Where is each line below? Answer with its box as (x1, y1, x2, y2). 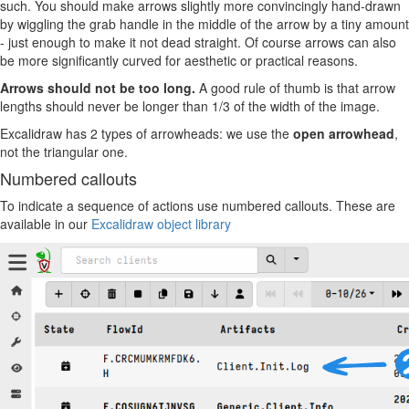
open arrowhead (293, 124, 394, 142)
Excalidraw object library (91, 215, 231, 233)
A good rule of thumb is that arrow (195, 79, 395, 97)
